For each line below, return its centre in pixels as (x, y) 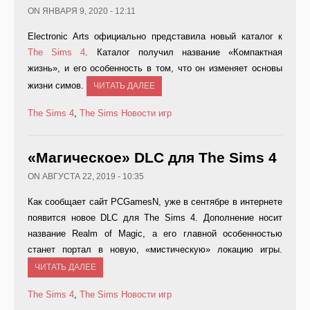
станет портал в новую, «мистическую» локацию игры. (155, 250)
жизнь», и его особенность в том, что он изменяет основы (155, 69)
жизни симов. (57, 86)
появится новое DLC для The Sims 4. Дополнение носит (155, 218)
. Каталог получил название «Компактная (184, 53)
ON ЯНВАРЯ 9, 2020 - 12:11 (82, 11)
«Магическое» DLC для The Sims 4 (152, 158)
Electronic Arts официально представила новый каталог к (155, 37)
